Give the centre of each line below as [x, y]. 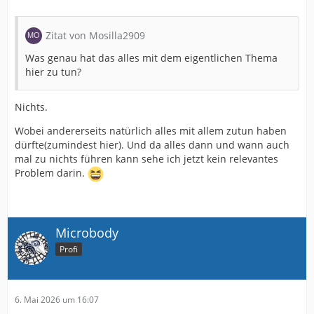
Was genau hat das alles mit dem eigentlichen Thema [151, 58]
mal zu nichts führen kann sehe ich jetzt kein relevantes [146, 159]
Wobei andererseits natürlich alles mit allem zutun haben [151, 131]
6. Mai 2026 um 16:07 [57, 299]
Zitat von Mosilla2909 [95, 35]
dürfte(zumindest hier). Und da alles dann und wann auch [152, 145]
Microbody [87, 233]
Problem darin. [51, 173]
